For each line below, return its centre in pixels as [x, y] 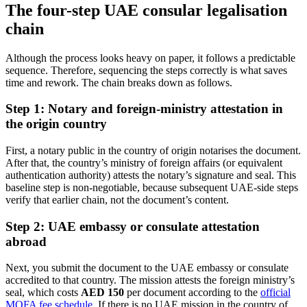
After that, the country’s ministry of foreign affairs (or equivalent [144, 163]
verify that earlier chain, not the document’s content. [117, 200]
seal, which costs [43, 293]
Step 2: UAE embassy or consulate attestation [133, 226]
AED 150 [102, 293]
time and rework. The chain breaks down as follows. [119, 82]
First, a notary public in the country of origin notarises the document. [153, 150]
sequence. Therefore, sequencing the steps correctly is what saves [146, 70]
